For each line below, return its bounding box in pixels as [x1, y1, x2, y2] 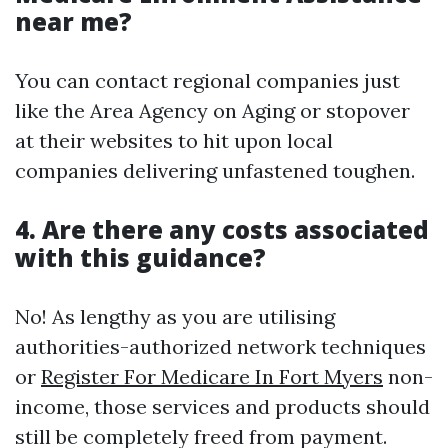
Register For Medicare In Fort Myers [41, 364, 383, 389]
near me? [15, 5, 132, 38]
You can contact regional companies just [15, 68, 400, 93]
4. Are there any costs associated [15, 213, 429, 246]
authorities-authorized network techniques [15, 334, 426, 359]
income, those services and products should [15, 394, 430, 419]
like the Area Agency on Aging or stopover [15, 98, 410, 123]
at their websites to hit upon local [15, 128, 333, 153]
